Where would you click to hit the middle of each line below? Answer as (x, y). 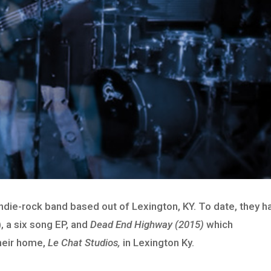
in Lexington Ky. (158, 243)
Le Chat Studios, (84, 243)
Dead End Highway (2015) (149, 225)
